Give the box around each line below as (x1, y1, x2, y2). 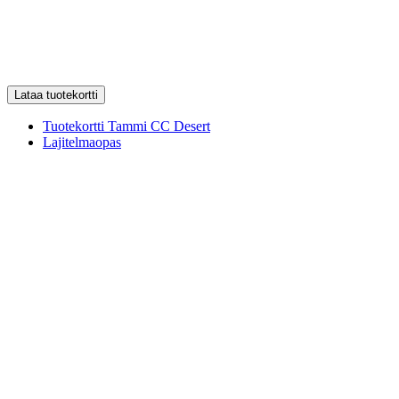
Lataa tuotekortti (14, 87, 98, 102)
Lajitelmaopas (43, 134, 121, 150)
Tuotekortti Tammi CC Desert (43, 118, 210, 134)
